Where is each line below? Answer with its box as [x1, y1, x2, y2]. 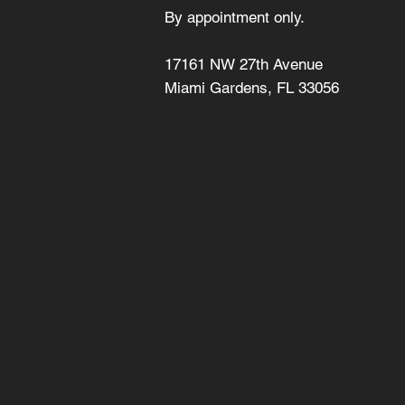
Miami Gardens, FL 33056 [165, 78, 339, 97]
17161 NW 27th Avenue [165, 54, 323, 73]
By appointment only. [165, 7, 305, 26]
